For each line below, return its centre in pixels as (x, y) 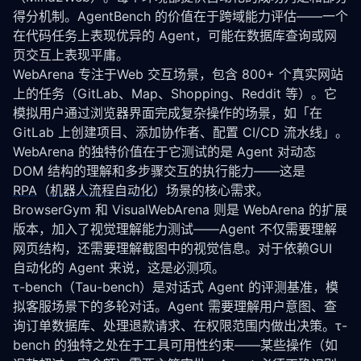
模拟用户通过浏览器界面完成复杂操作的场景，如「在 (168, 113)
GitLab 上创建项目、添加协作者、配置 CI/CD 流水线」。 (180, 132)
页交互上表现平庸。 (71, 55)
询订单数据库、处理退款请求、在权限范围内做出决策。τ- (180, 326)
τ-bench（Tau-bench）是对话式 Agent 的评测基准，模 (176, 287)
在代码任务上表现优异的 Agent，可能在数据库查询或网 (175, 35)
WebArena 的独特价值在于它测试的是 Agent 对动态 (164, 151)
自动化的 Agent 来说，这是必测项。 (119, 268)
